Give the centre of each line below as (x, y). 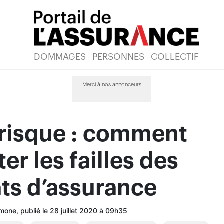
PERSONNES (118, 57)
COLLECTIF (175, 57)
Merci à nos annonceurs (112, 85)
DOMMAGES (60, 57)
